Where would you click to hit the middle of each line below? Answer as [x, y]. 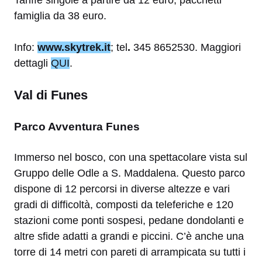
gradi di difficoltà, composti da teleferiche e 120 [124, 205]
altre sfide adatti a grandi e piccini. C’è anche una [129, 237]
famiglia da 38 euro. [60, 16]
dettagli [32, 63]
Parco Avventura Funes [77, 127]
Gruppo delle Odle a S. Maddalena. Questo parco [130, 173]
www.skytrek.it [74, 48]
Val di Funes [51, 95]
